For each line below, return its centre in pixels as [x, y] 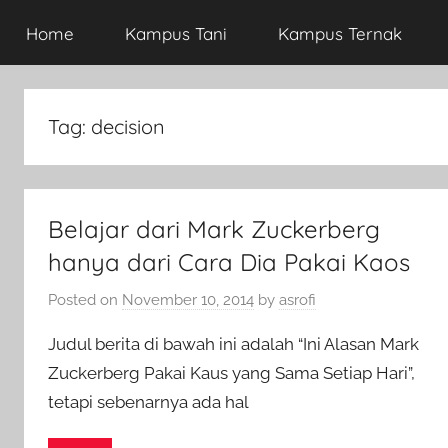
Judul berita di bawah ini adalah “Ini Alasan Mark [233, 343]
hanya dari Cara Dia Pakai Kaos [229, 262]
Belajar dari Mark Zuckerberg [214, 229]
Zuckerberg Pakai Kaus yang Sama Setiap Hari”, [231, 372]
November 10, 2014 [188, 299]
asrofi [297, 299]
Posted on [85, 299]
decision [128, 126]
